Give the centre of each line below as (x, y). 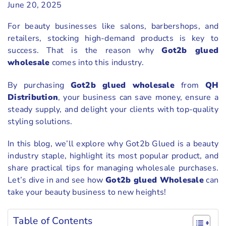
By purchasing (39, 85)
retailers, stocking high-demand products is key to (113, 38)
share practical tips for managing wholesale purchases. (113, 168)
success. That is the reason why (85, 50)
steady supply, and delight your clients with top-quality (113, 109)
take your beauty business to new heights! (87, 192)
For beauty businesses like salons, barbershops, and (113, 26)
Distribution (33, 97)
